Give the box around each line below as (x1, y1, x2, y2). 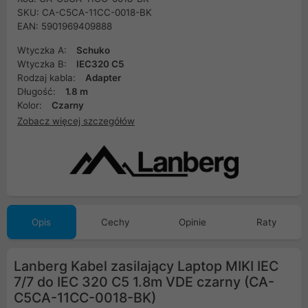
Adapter (85, 72, 121, 83)
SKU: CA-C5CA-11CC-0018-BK (17, 7, 152, 18)
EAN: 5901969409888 (17, 21, 112, 32)
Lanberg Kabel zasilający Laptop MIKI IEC (14, 258, 278, 275)
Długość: (17, 86, 58, 97)
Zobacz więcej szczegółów (17, 115, 135, 126)
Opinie (179, 217, 207, 228)
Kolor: (17, 100, 45, 111)
